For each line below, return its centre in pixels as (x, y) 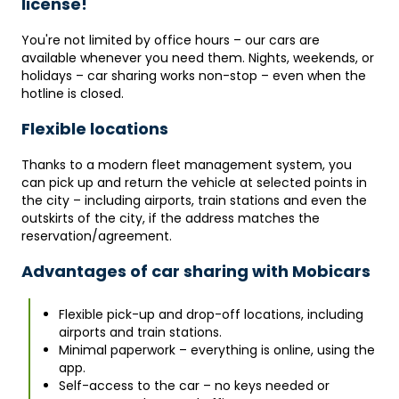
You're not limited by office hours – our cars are (171, 40)
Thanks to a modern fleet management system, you (187, 164)
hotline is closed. (73, 93)
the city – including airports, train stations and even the (194, 200)
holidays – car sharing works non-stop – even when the (194, 75)
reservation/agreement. (97, 236)
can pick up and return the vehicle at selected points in (194, 182)
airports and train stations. (140, 332)
